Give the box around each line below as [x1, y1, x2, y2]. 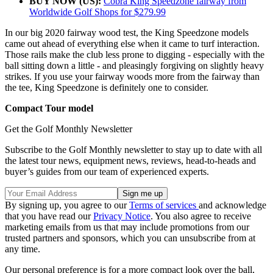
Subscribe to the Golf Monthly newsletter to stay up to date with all [5, 144, 262, 155]
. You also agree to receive [151, 211, 251, 222]
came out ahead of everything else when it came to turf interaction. [5, 38, 260, 49]
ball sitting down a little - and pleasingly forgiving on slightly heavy [5, 60, 264, 71]
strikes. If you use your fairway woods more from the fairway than [5, 71, 260, 82]
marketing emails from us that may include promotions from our [5, 222, 249, 233]
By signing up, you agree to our [5, 200, 129, 211]
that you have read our [5, 211, 93, 222]
